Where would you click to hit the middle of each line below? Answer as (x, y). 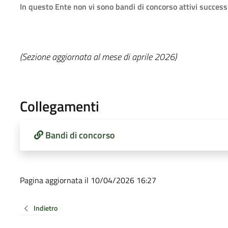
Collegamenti (59, 106)
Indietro (45, 208)
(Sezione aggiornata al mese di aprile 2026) (98, 56)
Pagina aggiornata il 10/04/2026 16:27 (88, 180)
